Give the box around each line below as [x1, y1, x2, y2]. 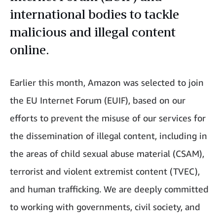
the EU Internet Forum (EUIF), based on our [10, 95, 185, 106]
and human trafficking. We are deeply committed [10, 184, 209, 195]
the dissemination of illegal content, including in [10, 130, 207, 142]
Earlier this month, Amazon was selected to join [10, 77, 204, 88]
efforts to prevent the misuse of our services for [10, 112, 206, 124]
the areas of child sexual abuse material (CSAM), [10, 148, 204, 159]
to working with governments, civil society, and [10, 201, 200, 213]
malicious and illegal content [10, 24, 176, 40]
